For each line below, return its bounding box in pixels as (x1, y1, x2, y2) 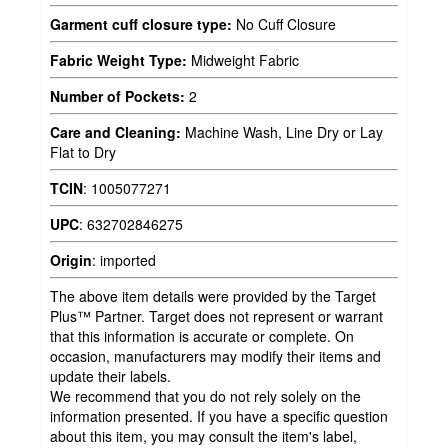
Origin (50, 249, 92, 270)
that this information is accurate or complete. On (50, 325, 354, 346)
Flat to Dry (50, 141, 116, 162)
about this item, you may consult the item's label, (50, 425, 357, 446)
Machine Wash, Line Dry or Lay (181, 121, 383, 142)
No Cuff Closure (232, 13, 336, 34)
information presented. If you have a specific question (50, 405, 388, 426)
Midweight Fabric (187, 49, 299, 70)
